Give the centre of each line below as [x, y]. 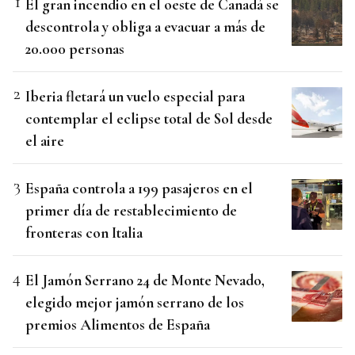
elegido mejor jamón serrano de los [135, 303]
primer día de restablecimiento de [131, 211]
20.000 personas [75, 49]
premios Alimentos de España [118, 325]
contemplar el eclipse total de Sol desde [149, 119]
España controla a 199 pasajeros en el [139, 189]
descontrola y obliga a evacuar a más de [145, 27]
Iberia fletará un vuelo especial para [135, 97]
